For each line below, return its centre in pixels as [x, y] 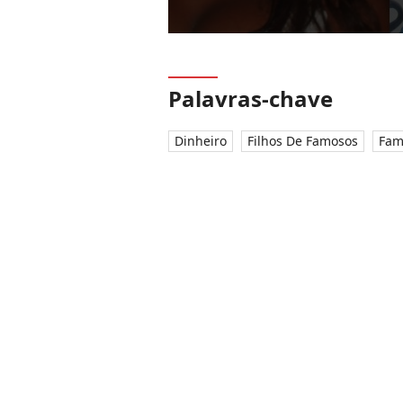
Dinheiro [201, 141]
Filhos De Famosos [303, 141]
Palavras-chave [251, 99]
